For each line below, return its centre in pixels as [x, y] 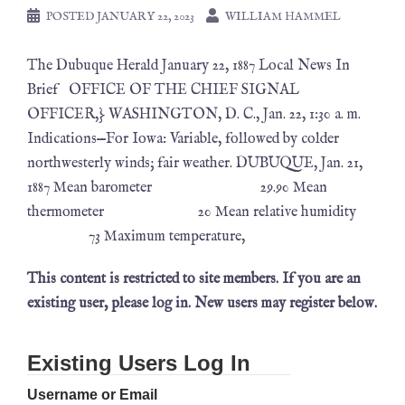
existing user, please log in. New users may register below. [202, 304]
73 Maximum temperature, [138, 237]
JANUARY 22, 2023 [146, 17]
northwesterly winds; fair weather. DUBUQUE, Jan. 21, [195, 164]
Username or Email [92, 395]
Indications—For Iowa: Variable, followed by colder [183, 139]
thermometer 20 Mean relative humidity [192, 212]
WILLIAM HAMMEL [283, 17]
